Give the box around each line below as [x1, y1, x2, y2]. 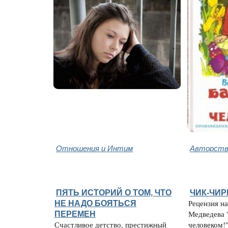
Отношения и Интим [56, 142, 133, 154]
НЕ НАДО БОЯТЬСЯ [54, 198, 136, 208]
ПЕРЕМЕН [54, 209, 96, 219]
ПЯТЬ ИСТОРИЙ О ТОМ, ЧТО [56, 188, 172, 197]
